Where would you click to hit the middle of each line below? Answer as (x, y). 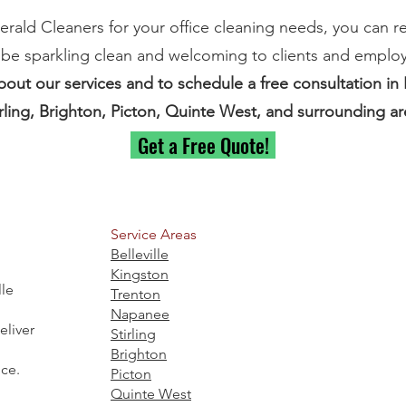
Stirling (133, 334)
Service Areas (154, 234)
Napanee (140, 314)
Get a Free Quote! (203, 145)
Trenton (135, 294)
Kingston (140, 274)
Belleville (140, 254)
